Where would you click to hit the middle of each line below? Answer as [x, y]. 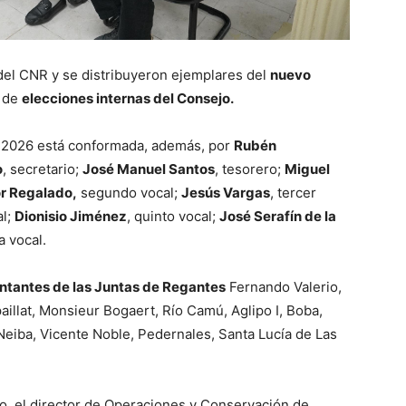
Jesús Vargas [226, 193]
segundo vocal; [129, 193]
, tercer [293, 193]
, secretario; [43, 169]
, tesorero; [250, 169]
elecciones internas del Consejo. [128, 99]
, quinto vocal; [173, 217]
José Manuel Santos [149, 169]
